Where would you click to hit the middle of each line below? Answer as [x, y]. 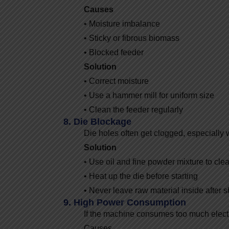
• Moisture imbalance [122, 24]
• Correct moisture [116, 81]
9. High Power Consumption [125, 202]
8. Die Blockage [97, 121]
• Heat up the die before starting [141, 176]
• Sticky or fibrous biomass [132, 38]
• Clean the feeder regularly [133, 109]
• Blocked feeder [114, 52]
